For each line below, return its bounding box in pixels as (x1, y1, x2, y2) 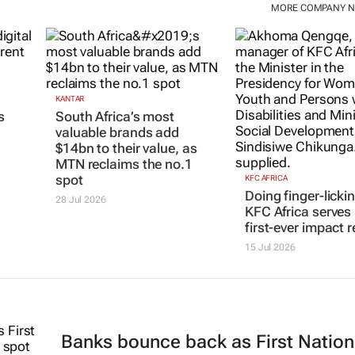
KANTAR (55, 94, 85, 104)
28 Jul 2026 (55, 194, 106, 206)
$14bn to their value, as (55, 140, 197, 157)
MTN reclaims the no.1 (55, 156, 193, 173)
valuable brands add (55, 124, 180, 141)
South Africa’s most (55, 109, 175, 125)
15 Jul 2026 (244, 242, 296, 254)
